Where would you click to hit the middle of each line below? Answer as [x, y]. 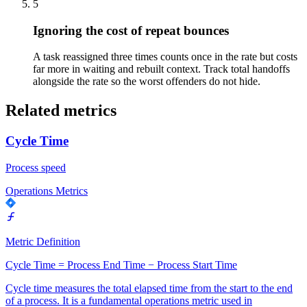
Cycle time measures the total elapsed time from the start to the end [149, 288]
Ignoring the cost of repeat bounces [131, 30]
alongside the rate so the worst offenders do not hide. [147, 82]
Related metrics [61, 111]
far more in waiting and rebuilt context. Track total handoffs [161, 69]
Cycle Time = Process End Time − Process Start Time [121, 265]
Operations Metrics [47, 191]
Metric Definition [43, 241]
